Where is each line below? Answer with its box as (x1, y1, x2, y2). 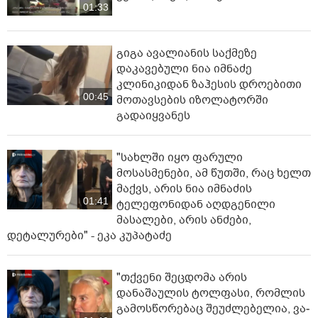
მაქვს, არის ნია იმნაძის (116, 181, 252, 197)
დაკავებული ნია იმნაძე (116, 61, 252, 77)
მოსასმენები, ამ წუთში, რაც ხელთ (116, 165, 311, 182)
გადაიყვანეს (116, 108, 190, 124)
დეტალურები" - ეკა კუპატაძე (7, 228, 172, 244)
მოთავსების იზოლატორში (116, 92, 268, 109)
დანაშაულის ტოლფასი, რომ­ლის (116, 285, 305, 302)
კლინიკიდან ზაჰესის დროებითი (116, 77, 302, 93)
